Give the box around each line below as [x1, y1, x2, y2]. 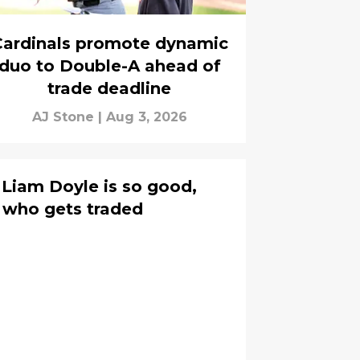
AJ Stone [31, 109, 94, 125]
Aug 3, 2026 [105, 109, 187, 125]
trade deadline [47, 79, 171, 99]
